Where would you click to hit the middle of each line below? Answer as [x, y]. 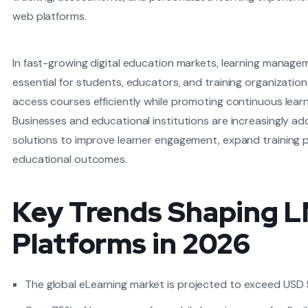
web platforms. [49, 16]
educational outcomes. [70, 159]
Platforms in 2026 [132, 244]
